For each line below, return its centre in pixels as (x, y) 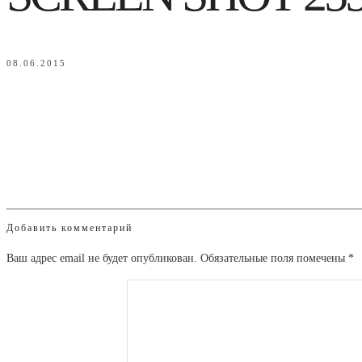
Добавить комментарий (69, 228)
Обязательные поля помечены (274, 259)
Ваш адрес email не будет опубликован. (102, 259)
